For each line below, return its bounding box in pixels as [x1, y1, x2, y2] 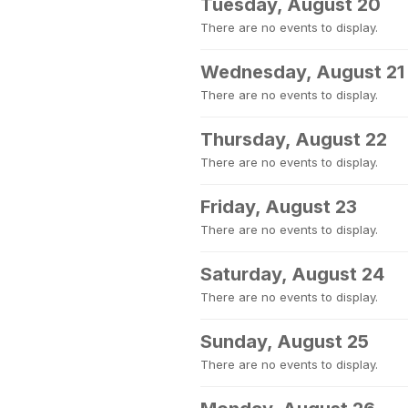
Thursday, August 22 [200, 128, 387, 150]
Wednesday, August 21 [200, 61, 404, 83]
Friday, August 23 [200, 196, 357, 218]
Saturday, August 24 [200, 263, 384, 285]
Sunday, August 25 [200, 331, 369, 352]
